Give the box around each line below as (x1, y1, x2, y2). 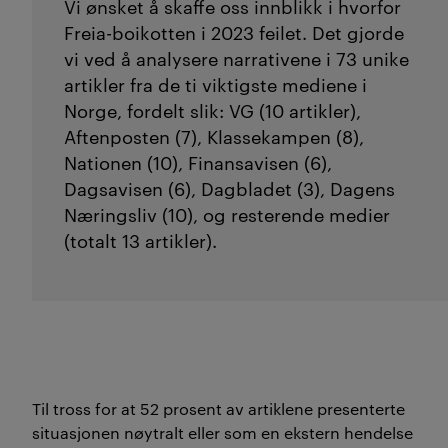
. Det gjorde (302, 18, 404, 44)
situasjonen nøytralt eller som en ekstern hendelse (32, 421, 413, 443)
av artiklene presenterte (222, 397, 405, 419)
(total (64, 226, 110, 252)
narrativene (223, 44, 321, 70)
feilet (259, 18, 302, 44)
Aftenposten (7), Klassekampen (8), (64, 122, 364, 148)
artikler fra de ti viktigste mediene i (64, 70, 367, 96)
